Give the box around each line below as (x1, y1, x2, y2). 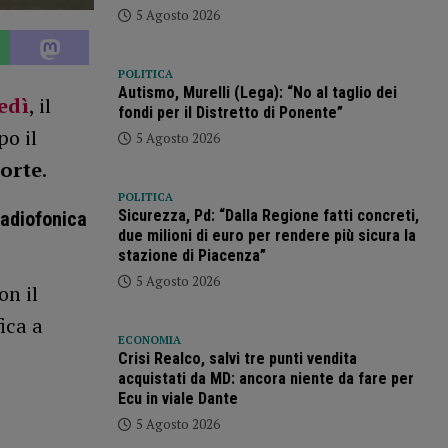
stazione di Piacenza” (117, 246, 266, 266)
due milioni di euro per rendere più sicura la (117, 226, 416, 246)
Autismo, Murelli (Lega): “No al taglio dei (117, 83, 397, 103)
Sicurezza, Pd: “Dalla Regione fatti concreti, (117, 206, 419, 226)
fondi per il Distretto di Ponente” (117, 103, 343, 123)
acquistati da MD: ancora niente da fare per (117, 369, 414, 389)
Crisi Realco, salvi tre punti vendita (117, 349, 357, 369)
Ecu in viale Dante (117, 389, 238, 409)
